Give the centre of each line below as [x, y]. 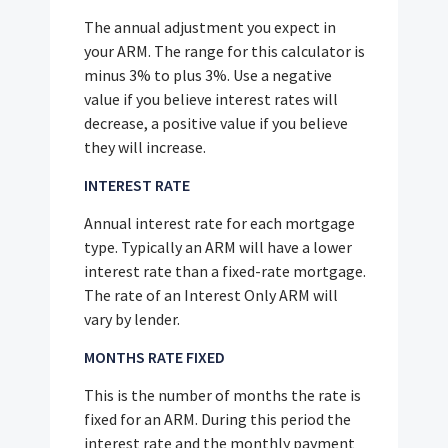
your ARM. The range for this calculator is [225, 50]
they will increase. [145, 146]
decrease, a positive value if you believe [216, 122]
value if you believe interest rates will [211, 98]
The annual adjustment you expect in [210, 26]
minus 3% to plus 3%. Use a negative [208, 74]
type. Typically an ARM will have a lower [218, 246]
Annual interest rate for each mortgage [220, 222]
